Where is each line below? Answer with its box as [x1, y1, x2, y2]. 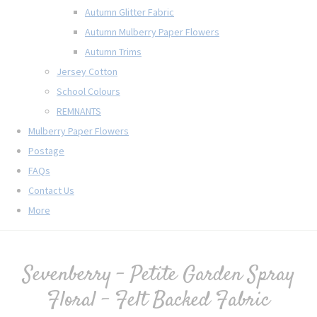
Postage [28, 144, 64, 157]
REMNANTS [57, 104, 101, 117]
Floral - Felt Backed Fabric [47, 284, 270, 316]
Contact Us [28, 183, 74, 197]
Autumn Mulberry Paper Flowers [85, 25, 219, 38]
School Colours [57, 84, 120, 98]
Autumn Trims [85, 45, 142, 58]
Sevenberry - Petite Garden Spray [23, 259, 294, 290]
